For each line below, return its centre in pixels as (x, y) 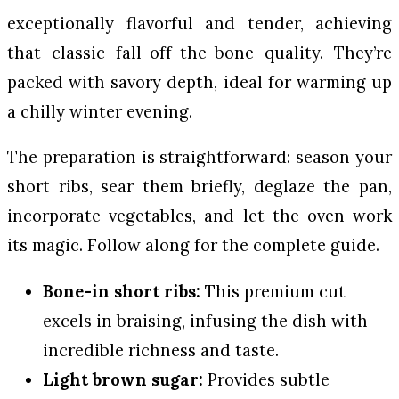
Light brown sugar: (123, 379)
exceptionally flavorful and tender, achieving (199, 23)
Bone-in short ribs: (122, 291)
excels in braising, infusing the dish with (205, 320)
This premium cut (273, 291)
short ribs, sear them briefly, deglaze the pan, (199, 187)
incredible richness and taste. (161, 350)
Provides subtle (266, 379)
